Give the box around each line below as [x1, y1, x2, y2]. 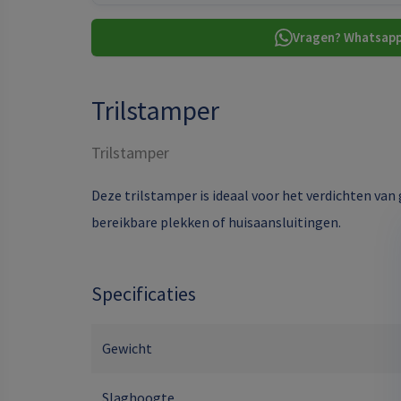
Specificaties [91, 281, 196, 306]
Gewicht [102, 339, 152, 357]
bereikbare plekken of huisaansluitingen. [91, 213, 341, 231]
